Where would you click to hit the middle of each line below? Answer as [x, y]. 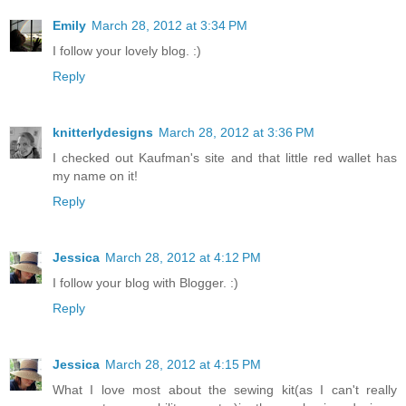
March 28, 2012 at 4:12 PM [183, 257]
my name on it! [95, 175]
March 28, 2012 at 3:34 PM [169, 25]
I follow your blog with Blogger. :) [145, 282]
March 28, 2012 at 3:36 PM [237, 132]
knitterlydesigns [103, 132]
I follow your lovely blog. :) [127, 50]
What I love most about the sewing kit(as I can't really [225, 389]
